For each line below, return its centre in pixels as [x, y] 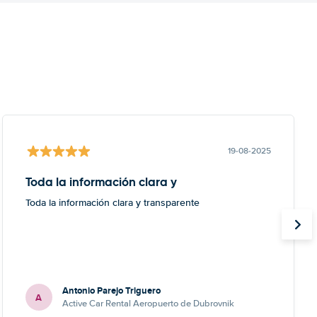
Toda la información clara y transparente [112, 203]
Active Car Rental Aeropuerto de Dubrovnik [148, 304]
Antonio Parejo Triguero [111, 290]
